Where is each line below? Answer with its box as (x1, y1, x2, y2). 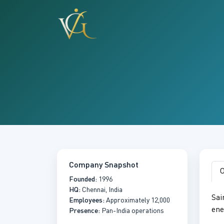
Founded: (69, 176, 97, 183)
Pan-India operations (100, 207, 164, 215)
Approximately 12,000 (104, 197, 170, 204)
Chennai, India (80, 186, 122, 194)
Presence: (69, 207, 100, 215)
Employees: (69, 197, 104, 204)
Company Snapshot (69, 161, 138, 170)
